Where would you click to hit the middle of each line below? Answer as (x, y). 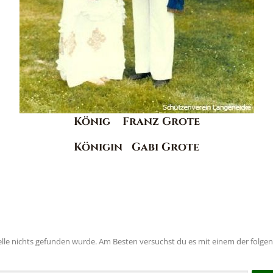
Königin (103, 147)
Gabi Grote (165, 147)
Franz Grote (161, 122)
